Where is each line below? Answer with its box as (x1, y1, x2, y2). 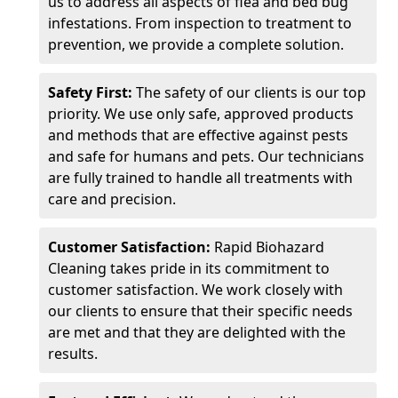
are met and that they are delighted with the (48, 322, 346, 342)
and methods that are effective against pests (48, 125, 348, 145)
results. (48, 344, 98, 363)
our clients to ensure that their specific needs (48, 301, 353, 321)
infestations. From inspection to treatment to (48, 13, 352, 33)
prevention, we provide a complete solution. (48, 35, 344, 54)
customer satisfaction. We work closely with (48, 280, 343, 299)
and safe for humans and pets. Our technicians (48, 147, 364, 166)
